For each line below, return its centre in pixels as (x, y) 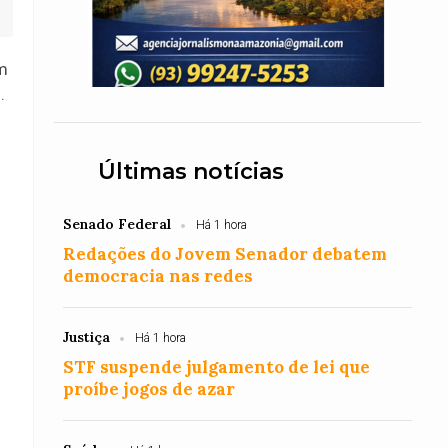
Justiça (87, 337)
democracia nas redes (158, 276)
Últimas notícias (191, 171)
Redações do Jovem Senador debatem (225, 254)
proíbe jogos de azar (149, 389)
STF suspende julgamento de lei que (217, 367)
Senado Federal (117, 224)
